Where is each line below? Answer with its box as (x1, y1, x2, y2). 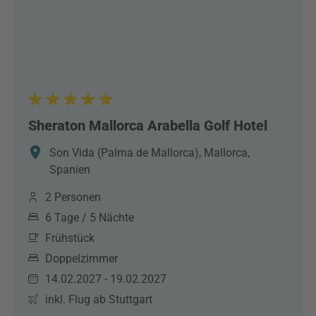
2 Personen (45, 190, 101, 204)
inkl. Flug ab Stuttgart (45, 293, 152, 306)
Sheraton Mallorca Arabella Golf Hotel (28, 117, 267, 134)
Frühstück (45, 231, 95, 245)
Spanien (49, 163, 90, 176)
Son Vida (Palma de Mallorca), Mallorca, (49, 146, 250, 159)
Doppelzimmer (45, 252, 118, 265)
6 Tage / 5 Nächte (45, 211, 134, 224)
